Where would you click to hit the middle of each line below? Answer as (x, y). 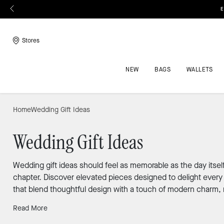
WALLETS (199, 69)
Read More (30, 208)
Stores (31, 40)
